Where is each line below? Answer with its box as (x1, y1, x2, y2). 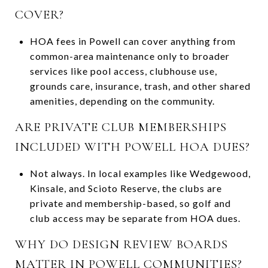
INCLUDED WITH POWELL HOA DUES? (15, 139, 250, 154)
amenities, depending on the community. (29, 95, 215, 106)
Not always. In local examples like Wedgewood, (29, 167, 251, 179)
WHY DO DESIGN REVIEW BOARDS (15, 236, 228, 252)
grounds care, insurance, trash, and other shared (29, 80, 251, 92)
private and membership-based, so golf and (29, 197, 231, 209)
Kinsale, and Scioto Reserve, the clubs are (29, 182, 222, 194)
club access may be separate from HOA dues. (29, 212, 240, 224)
